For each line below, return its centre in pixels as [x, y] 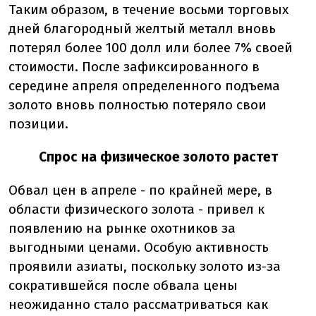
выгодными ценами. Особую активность [139, 247]
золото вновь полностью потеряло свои [138, 105]
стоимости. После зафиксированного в [134, 67]
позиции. [38, 124]
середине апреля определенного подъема [144, 86]
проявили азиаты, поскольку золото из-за [145, 266]
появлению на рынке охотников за [122, 228]
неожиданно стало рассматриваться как [138, 304]
